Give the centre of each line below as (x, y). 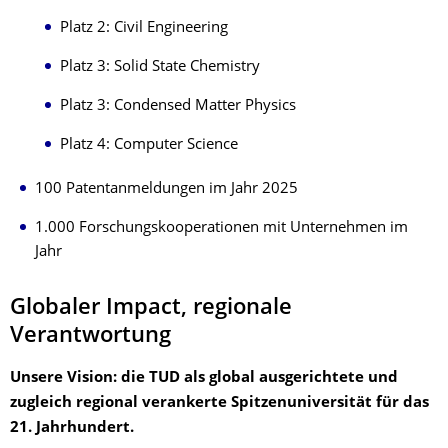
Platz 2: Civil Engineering (144, 28)
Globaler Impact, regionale (151, 308)
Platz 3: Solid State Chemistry (160, 67)
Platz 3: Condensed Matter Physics (178, 106)
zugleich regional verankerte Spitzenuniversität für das (219, 403)
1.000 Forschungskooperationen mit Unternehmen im (221, 228)
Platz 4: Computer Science (149, 145)
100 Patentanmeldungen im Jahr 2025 (166, 189)
